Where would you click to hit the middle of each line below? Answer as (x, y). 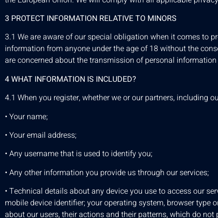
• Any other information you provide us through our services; (107, 173)
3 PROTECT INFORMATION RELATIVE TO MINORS (91, 18)
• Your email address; (41, 135)
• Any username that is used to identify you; (79, 154)
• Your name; (26, 117)
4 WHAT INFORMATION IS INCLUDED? (71, 79)
